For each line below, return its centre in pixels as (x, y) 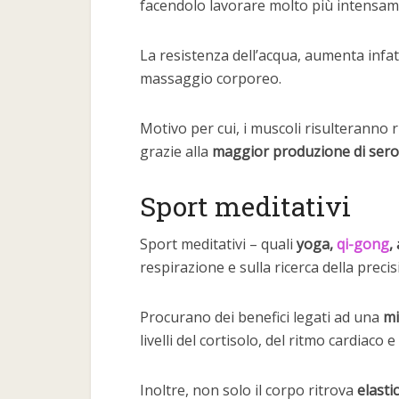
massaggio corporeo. (211, 78)
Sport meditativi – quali (218, 244)
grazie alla (176, 151)
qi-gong (363, 244)
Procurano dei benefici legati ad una (261, 317)
